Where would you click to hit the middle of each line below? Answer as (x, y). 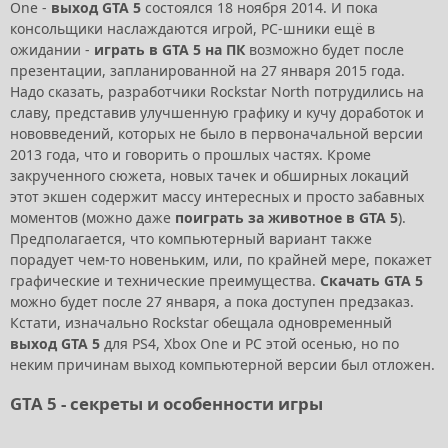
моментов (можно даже (92, 217)
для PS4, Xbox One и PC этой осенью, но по (249, 343)
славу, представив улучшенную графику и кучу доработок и (217, 112)
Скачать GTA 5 (371, 280)
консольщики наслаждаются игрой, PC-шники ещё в (192, 28)
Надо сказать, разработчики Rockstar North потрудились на (217, 91)
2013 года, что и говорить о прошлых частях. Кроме (190, 154)
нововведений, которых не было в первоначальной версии (216, 133)
